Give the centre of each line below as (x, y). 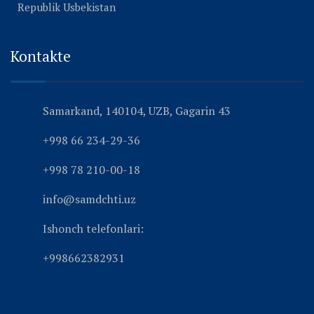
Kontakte (41, 56)
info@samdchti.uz (89, 199)
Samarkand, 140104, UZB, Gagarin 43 (137, 110)
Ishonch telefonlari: (93, 228)
